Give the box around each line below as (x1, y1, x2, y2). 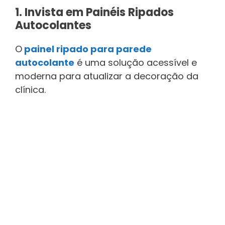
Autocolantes (15, 18, 91, 34)
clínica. (15, 83, 46, 96)
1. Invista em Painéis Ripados (15, 5, 174, 21)
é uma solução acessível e (74, 56, 197, 69)
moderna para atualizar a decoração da (15, 70, 198, 83)
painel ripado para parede (24, 43, 152, 56)
